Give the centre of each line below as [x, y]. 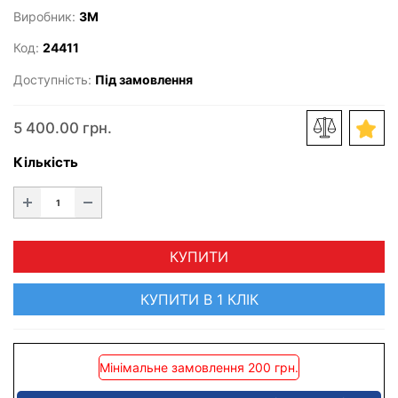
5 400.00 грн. [63, 128]
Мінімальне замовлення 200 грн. [199, 367]
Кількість [46, 162]
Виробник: [46, 17]
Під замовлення [144, 79]
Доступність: [54, 79]
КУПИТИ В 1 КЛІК [199, 299]
